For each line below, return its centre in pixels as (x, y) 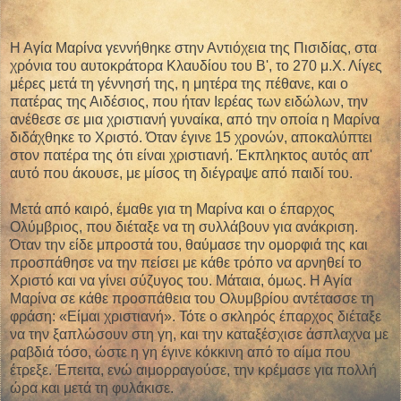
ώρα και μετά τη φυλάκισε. (92, 388)
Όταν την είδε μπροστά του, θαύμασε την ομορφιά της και (189, 245)
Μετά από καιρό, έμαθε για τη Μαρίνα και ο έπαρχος (172, 209)
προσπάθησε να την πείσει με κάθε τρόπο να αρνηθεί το (186, 263)
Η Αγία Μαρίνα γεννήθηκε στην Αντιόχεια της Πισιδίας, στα (193, 48)
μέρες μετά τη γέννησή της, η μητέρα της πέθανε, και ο (179, 84)
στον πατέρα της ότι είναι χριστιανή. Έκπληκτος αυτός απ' (191, 156)
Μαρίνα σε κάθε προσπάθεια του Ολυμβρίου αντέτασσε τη (192, 299)
